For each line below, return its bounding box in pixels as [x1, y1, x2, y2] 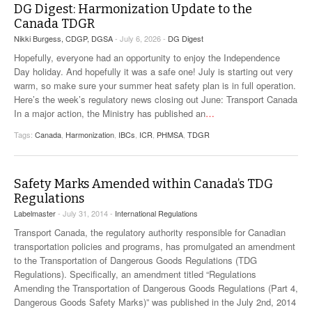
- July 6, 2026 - [115, 32, 168, 44]
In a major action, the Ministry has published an [14, 106, 205, 120]
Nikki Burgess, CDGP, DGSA [14, 32, 113, 44]
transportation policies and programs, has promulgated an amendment [14, 239, 295, 253]
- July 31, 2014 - [58, 207, 115, 219]
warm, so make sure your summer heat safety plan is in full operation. [14, 78, 296, 92]
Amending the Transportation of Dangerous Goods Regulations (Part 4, [14, 281, 298, 295]
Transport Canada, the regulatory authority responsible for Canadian [14, 225, 286, 239]
